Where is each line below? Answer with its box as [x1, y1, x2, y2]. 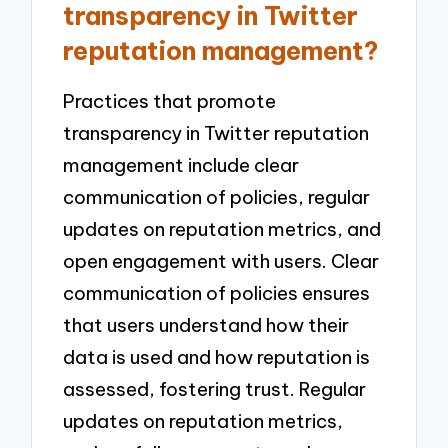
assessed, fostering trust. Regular [63, 376, 367, 401]
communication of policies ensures [63, 280, 371, 305]
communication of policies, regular [63, 184, 371, 209]
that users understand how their [63, 312, 350, 337]
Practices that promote [63, 88, 277, 113]
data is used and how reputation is [63, 344, 371, 369]
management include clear [63, 152, 300, 177]
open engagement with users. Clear [63, 248, 380, 273]
